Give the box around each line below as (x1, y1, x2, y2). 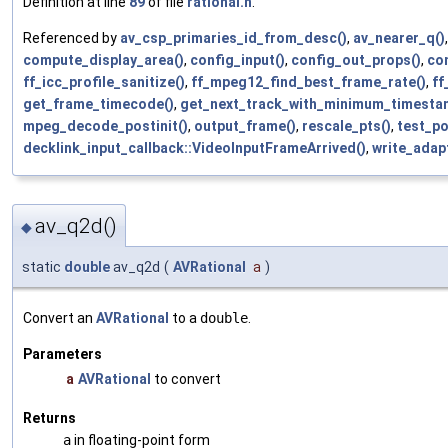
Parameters (23, 345, 102, 362)
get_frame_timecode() (23, 96, 174, 113)
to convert (151, 370, 221, 387)
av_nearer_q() (353, 30, 445, 47)
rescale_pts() (302, 118, 391, 135)
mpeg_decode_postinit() (23, 118, 188, 135)
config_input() (190, 52, 285, 69)
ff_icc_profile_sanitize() (23, 74, 185, 91)
